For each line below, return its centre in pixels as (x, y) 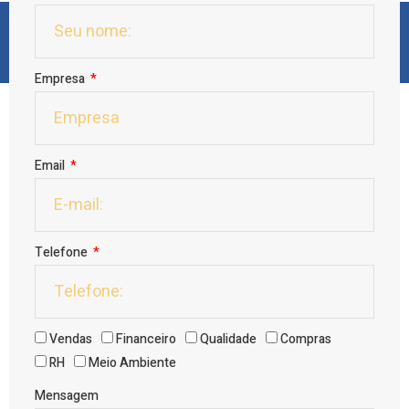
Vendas (71, 340)
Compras (306, 340)
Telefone (63, 253)
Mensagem (67, 396)
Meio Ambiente (132, 363)
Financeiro (146, 340)
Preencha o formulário (204, 42)
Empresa (61, 79)
